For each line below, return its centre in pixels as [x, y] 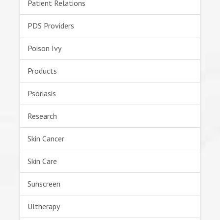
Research [42, 116]
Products [42, 70]
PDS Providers [51, 25]
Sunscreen [44, 183]
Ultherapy [44, 206]
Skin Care [42, 161]
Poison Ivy [44, 48]
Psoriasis [42, 93]
